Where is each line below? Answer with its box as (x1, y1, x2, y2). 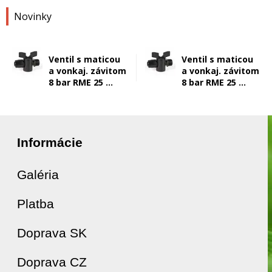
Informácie (17, 135, 83, 149)
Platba (17, 197, 54, 211)
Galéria (17, 168, 59, 182)
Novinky (14, 10, 52, 23)
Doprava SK (17, 226, 87, 240)
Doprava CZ (17, 255, 87, 269)
